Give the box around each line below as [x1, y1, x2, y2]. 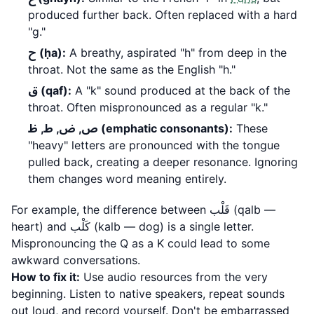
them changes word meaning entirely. [28, 172, 226, 186]
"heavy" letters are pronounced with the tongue [28, 138, 280, 152]
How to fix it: [11, 270, 80, 284]
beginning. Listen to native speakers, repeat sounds [11, 287, 285, 301]
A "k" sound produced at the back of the [71, 83, 290, 97]
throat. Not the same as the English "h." [28, 62, 235, 76]
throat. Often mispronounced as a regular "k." [28, 100, 268, 114]
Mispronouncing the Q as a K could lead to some [11, 236, 270, 250]
